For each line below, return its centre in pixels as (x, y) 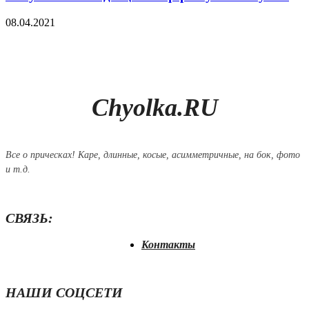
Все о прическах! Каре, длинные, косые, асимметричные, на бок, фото (153, 154)
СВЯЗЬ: (29, 218)
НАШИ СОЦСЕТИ (64, 292)
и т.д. (18, 169)
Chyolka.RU (154, 107)
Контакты (168, 244)
